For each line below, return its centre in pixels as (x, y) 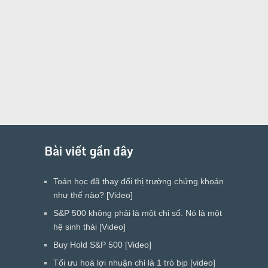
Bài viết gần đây (89, 151)
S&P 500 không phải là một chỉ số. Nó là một (137, 213)
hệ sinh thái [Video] (89, 227)
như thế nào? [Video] (93, 195)
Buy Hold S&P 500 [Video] (102, 245)
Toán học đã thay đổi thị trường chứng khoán (138, 181)
